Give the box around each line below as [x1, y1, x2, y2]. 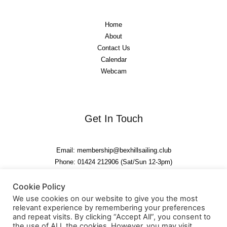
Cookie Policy [13, 181, 65, 192]
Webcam [100, 67, 127, 75]
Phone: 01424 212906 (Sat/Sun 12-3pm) [55, 158, 172, 166]
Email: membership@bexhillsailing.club [56, 146, 171, 154]
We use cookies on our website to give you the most [13, 194, 198, 203]
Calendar [100, 55, 127, 63]
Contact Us [97, 44, 130, 52]
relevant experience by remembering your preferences [13, 203, 205, 212]
